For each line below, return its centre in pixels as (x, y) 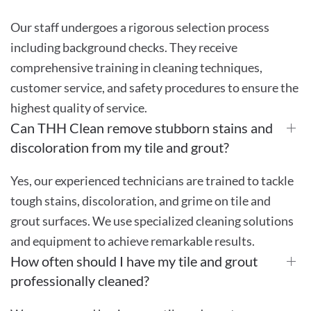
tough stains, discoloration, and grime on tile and (141, 200)
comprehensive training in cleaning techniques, (136, 67)
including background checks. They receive (124, 47)
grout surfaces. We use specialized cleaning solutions (152, 220)
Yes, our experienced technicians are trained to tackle (152, 180)
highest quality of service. (79, 107)
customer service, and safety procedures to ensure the (154, 87)
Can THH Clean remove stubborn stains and (142, 127)
